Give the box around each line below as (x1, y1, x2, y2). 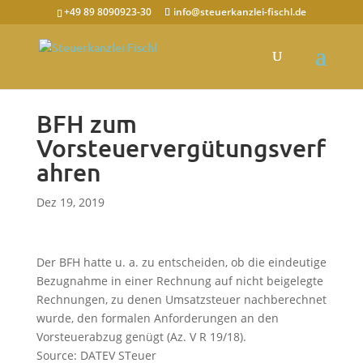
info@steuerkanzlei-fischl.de (173, 5, 306, 19)
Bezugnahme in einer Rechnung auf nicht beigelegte (36, 273, 323, 288)
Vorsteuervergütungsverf (36, 135, 326, 162)
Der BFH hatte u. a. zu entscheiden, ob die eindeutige (36, 254, 327, 270)
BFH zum (36, 110, 137, 138)
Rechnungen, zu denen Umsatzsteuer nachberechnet (36, 292, 327, 307)
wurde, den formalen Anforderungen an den (36, 310, 279, 326)
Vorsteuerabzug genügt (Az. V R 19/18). (36, 329, 246, 344)
